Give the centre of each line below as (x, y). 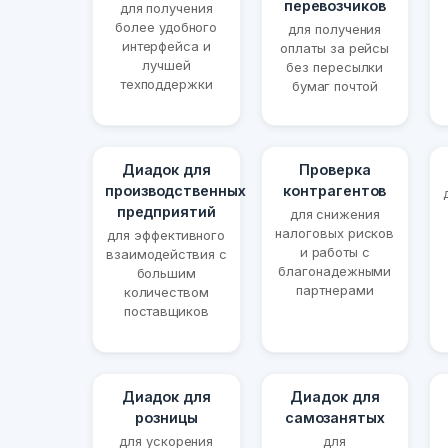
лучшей (166, 65)
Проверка (335, 170)
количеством (166, 292)
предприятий (166, 212)
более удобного (166, 27)
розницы (166, 418)
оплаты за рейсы (335, 48)
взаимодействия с (166, 254)
